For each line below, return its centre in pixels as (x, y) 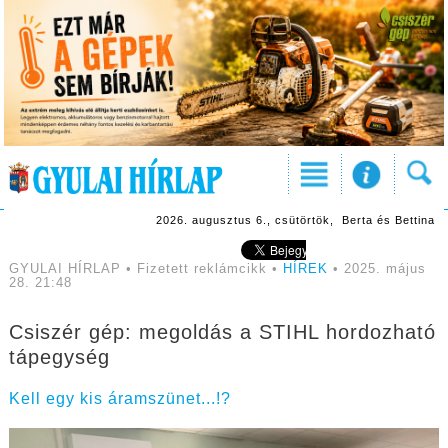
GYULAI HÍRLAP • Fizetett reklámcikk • (145, 269)
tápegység (59, 357)
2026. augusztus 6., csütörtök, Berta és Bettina (295, 220)
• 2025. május (376, 269)
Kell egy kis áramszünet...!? (119, 399)
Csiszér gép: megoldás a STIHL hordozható (222, 332)
